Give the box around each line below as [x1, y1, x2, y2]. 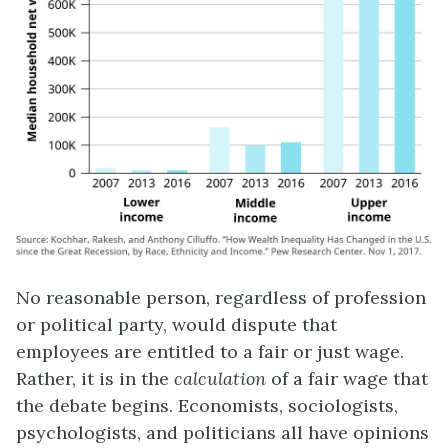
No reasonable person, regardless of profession [16, 286, 426, 310]
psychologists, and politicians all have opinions [16, 421, 429, 445]
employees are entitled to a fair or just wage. [16, 340, 404, 364]
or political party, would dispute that [16, 313, 337, 337]
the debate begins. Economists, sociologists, [16, 394, 398, 418]
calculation [174, 367, 266, 391]
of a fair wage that [266, 367, 428, 391]
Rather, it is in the [16, 367, 174, 391]
